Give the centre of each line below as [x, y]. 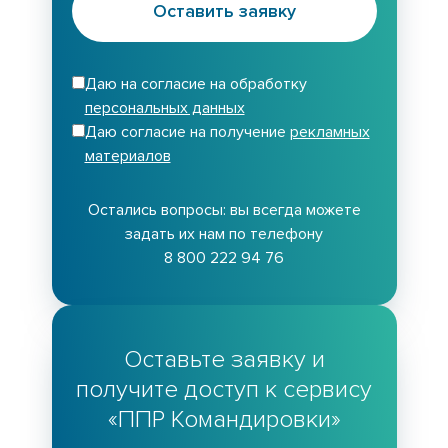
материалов [127, 156]
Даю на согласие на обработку [195, 84]
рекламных [329, 132]
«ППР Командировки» [224, 420]
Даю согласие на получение [187, 132]
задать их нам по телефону [224, 234]
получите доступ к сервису [224, 390]
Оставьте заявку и [224, 360]
